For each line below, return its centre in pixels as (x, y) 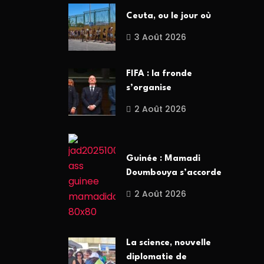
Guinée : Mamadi (163, 159)
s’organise (149, 88)
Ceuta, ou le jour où (169, 16)
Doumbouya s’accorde (174, 173)
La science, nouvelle (169, 243)
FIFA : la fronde (159, 74)
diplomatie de (156, 258)
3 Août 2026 (160, 37)
